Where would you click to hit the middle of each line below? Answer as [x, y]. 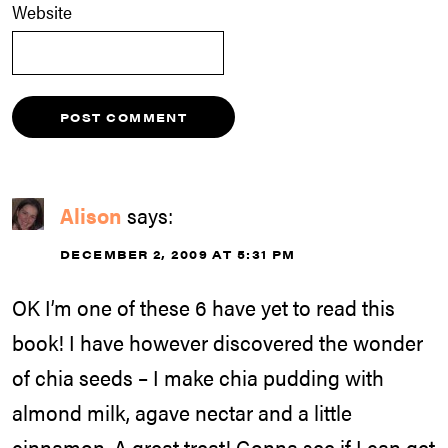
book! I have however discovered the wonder [217, 341]
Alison [91, 215]
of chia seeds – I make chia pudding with [198, 376]
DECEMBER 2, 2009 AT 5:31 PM [178, 254]
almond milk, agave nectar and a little [182, 411]
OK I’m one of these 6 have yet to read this [203, 306]
